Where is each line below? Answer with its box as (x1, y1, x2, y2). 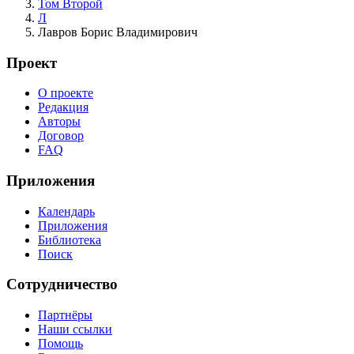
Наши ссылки (38, 322, 112, 337)
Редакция (38, 100, 88, 115)
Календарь (38, 204, 95, 218)
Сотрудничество (6, 276, 118, 293)
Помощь (38, 337, 83, 351)
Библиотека (38, 232, 101, 247)
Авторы (38, 115, 81, 129)
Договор (38, 129, 84, 143)
